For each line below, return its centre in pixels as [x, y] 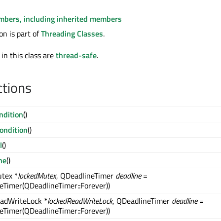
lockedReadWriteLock [80, 201]
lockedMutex [37, 176]
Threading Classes [72, 34]
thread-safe [76, 55]
